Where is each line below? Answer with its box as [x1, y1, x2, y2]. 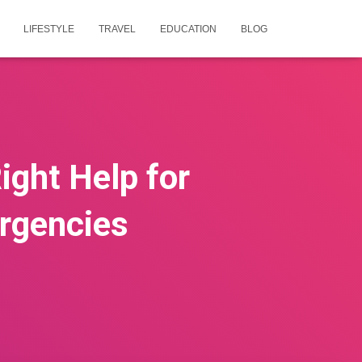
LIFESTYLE [23, 23, 74, 35]
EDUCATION [160, 23, 217, 35]
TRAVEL [99, 23, 136, 35]
